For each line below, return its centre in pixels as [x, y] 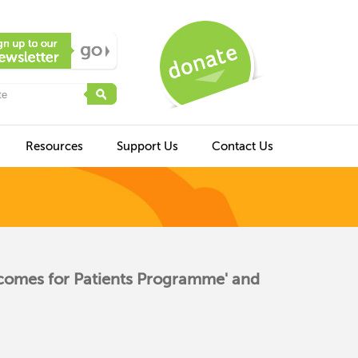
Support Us [147, 147]
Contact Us [243, 147]
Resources [54, 147]
